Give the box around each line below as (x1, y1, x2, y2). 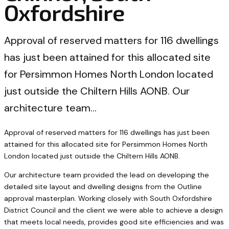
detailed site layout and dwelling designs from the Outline (4, 182, 202, 192)
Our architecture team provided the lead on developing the (4, 170, 209, 180)
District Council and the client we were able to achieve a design (4, 205, 223, 215)
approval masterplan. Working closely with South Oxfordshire (4, 194, 212, 203)
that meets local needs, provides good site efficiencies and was (4, 217, 224, 227)
